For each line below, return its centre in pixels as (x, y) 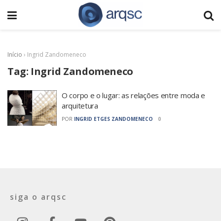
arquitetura (80, 106)
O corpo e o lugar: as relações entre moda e (134, 95)
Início (15, 55)
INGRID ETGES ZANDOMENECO (113, 119)
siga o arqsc (38, 197)
